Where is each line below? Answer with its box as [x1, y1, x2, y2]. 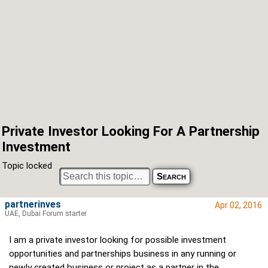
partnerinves [5, 199, 61, 211]
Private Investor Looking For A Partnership [2, 123, 260, 139]
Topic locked [2, 160, 52, 172]
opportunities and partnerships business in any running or [9, 248, 236, 260]
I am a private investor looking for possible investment [9, 234, 226, 246]
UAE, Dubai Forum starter [5, 209, 87, 218]
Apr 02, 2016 [215, 200, 262, 211]
